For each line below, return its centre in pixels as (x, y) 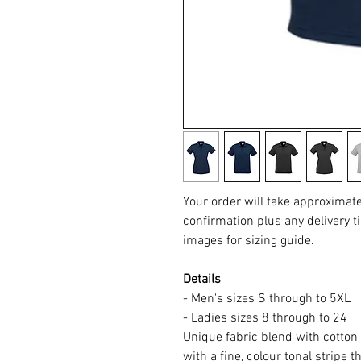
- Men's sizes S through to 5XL (267, 299)
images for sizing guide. (249, 241)
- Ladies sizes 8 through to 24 (265, 319)
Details (202, 280)
